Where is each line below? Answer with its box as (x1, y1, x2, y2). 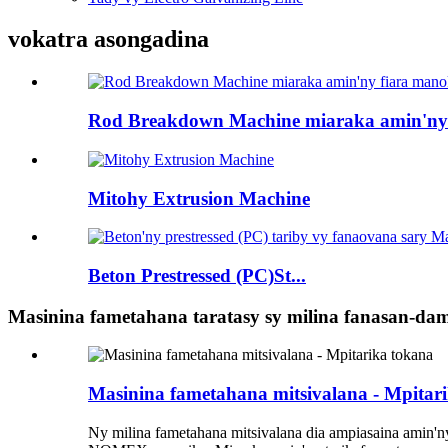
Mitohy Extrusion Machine (88, 187, 310, 209)
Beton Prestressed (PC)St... (88, 264, 306, 286)
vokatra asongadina (8, 26, 209, 53)
